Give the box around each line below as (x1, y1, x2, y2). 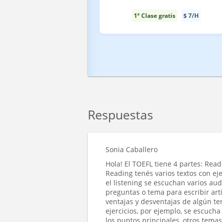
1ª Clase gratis (133, 11, 175, 20)
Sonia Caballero (106, 145, 158, 154)
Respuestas (88, 106, 153, 123)
